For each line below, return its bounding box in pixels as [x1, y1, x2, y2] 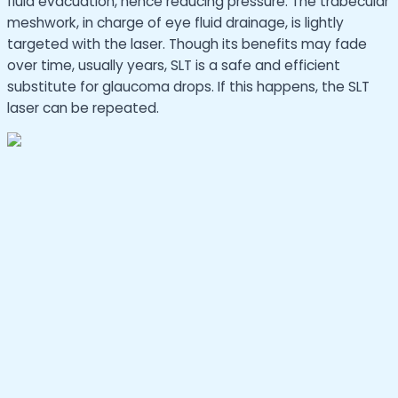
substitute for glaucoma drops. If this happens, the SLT [7, 76, 370, 96]
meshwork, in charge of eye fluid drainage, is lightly [7, 12, 344, 32]
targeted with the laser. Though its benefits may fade [7, 34, 367, 53]
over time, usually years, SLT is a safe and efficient [7, 55, 340, 75]
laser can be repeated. [7, 98, 159, 117]
